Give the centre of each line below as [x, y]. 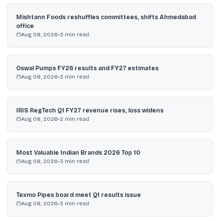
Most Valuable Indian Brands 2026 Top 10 [78, 152]
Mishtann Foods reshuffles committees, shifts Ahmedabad [106, 17]
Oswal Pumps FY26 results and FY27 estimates [87, 68]
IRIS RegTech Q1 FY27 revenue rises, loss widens [90, 110]
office [25, 26]
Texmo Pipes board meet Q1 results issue [78, 195]
